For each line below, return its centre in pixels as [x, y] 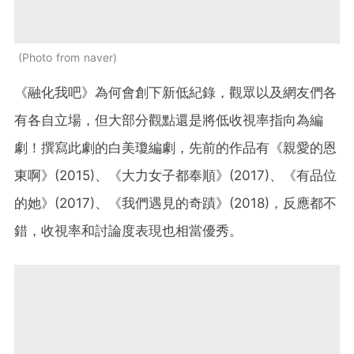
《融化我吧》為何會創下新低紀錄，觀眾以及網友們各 [175, 92]
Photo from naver [68, 57]
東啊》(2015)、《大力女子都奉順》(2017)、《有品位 [175, 175]
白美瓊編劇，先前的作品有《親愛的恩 [222, 147]
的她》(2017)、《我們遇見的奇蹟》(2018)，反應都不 [175, 203]
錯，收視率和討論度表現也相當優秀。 [128, 230]
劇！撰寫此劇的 [61, 147]
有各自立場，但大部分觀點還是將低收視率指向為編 [169, 120]
